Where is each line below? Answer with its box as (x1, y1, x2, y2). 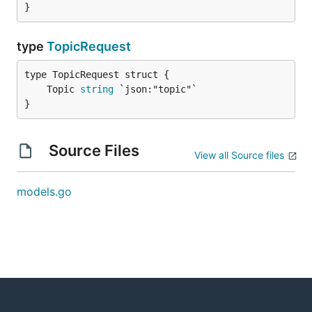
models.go (17, 185, 72, 198)
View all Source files (194, 149, 284, 161)
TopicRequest (47, 39, 131, 54)
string (80, 84, 114, 95)
